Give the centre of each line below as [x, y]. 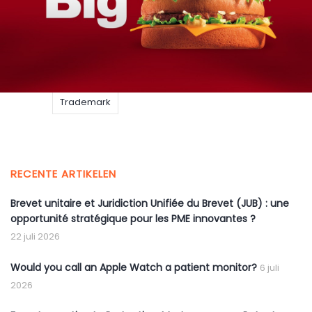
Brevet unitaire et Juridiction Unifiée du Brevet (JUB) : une [150, 204]
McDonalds [85, 75]
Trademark [85, 102]
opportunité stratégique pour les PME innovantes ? [133, 219]
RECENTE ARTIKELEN [63, 174]
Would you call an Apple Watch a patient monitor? [134, 268]
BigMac [77, 19]
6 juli [270, 268]
